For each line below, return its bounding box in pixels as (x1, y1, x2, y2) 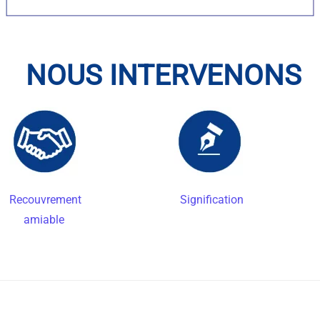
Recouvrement (9, 192, 82, 206)
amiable (9, 212, 65, 226)
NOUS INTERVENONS (19, 58, 301, 92)
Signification (179, 192, 244, 206)
